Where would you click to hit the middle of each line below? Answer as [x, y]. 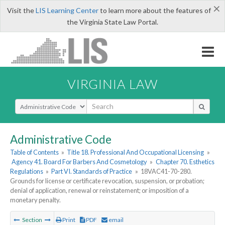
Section [32, 220]
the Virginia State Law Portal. [113, 22]
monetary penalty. [35, 200]
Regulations [27, 172]
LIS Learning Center [67, 10]
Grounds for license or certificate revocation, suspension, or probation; [107, 181]
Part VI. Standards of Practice [92, 172]
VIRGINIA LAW [113, 84]
